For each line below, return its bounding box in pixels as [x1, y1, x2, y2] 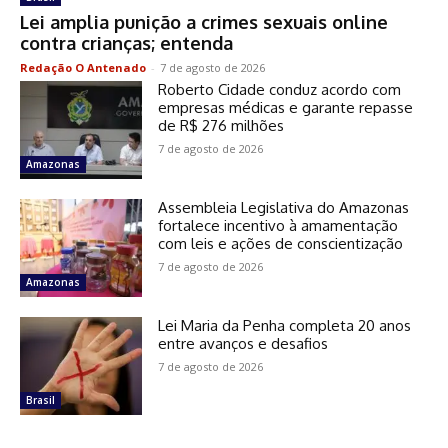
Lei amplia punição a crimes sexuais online [20, 11, 388, 34]
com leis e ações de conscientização [158, 234, 404, 254]
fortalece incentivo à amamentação [158, 216, 399, 236]
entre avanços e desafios [158, 334, 329, 354]
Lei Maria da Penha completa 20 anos [158, 316, 412, 336]
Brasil [26, 393, 55, 407]
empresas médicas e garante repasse [158, 98, 414, 118]
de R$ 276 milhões [158, 116, 285, 136]
